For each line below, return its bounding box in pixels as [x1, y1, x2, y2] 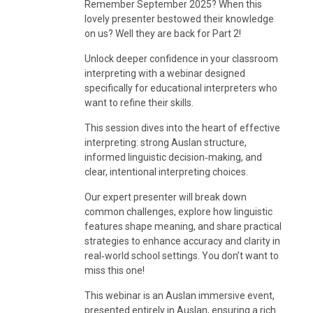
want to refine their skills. [84, 96, 194, 108]
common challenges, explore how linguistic [84, 205, 272, 217]
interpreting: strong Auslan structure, [84, 136, 247, 148]
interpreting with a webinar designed [84, 67, 245, 79]
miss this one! [84, 264, 145, 276]
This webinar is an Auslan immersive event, [84, 289, 275, 301]
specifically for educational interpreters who [84, 82, 277, 94]
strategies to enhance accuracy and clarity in [84, 235, 280, 247]
